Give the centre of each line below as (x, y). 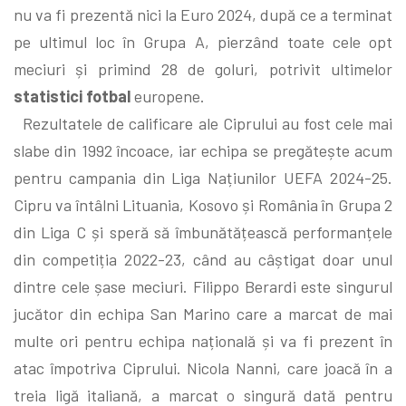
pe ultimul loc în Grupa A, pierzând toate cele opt (203, 41)
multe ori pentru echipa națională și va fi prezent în (203, 340)
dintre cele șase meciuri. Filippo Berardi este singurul (203, 286)
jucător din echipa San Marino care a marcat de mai (203, 313)
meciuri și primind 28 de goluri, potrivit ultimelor (203, 68)
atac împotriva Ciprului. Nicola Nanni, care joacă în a (203, 367)
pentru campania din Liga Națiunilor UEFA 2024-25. (203, 177)
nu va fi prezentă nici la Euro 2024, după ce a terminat (203, 14)
